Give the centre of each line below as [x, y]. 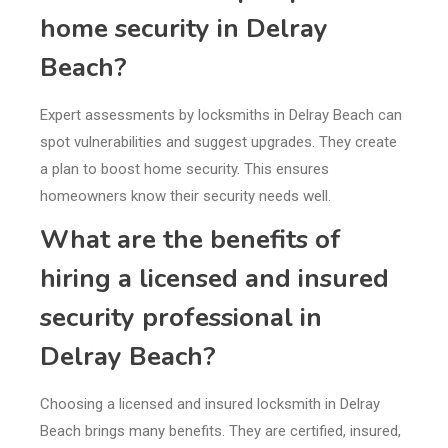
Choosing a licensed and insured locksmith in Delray [210, 404]
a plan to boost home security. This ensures [184, 169]
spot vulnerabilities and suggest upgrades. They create [218, 142]
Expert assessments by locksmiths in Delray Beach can [221, 115]
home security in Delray [184, 29]
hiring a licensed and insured [214, 279]
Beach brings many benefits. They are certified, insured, [220, 431]
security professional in [181, 318]
